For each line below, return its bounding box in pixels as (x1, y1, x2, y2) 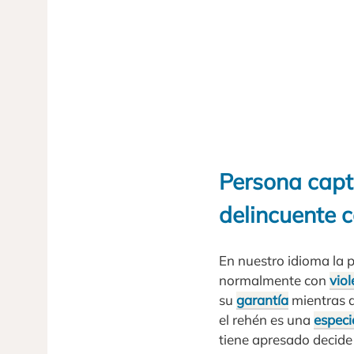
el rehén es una (219, 311, 314, 328)
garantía (236, 291, 288, 308)
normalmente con (219, 271, 330, 288)
